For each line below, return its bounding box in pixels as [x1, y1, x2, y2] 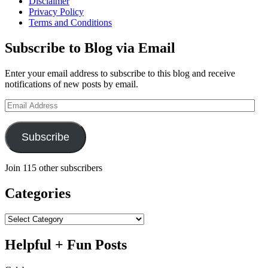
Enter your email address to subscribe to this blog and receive [5, 68, 235, 79]
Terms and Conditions [29, 17, 112, 28]
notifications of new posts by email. [5, 79, 138, 90]
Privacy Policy [29, 7, 84, 17]
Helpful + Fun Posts [5, 236, 127, 252]
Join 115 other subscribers [5, 163, 102, 173]
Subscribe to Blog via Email [5, 40, 175, 56]
